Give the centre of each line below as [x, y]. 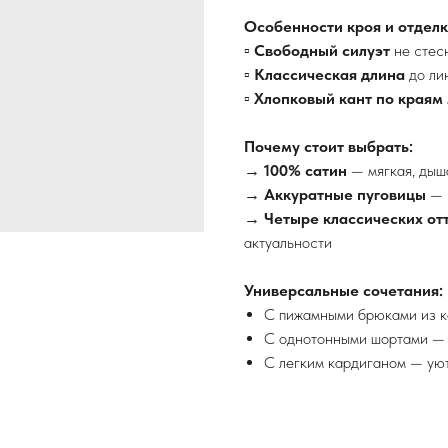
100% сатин [305, 171]
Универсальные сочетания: [343, 291]
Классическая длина [329, 75]
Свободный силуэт [322, 51]
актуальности [288, 243]
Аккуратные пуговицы [345, 195]
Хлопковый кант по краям [348, 99]
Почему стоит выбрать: [328, 147]
